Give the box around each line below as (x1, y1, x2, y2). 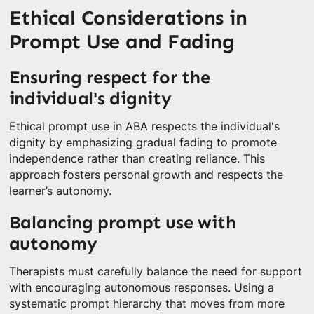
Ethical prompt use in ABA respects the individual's (8, 119, 280, 133)
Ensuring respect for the (8, 66, 210, 88)
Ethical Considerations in (8, 5, 247, 30)
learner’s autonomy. (8, 184, 111, 198)
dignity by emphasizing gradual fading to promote (8, 135, 277, 149)
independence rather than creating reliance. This (8, 151, 265, 165)
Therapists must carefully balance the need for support (8, 264, 302, 278)
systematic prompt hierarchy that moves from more (8, 296, 285, 310)
